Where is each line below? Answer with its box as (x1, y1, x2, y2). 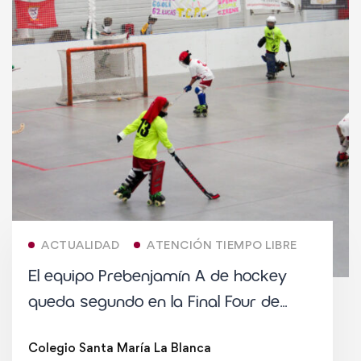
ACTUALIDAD (41, 237, 119, 251)
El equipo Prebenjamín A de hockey (28, 264, 287, 288)
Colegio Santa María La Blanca (28, 339, 211, 355)
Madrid (28, 316, 80, 339)
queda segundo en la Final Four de (28, 290, 280, 313)
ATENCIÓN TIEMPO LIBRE (147, 237, 297, 251)
